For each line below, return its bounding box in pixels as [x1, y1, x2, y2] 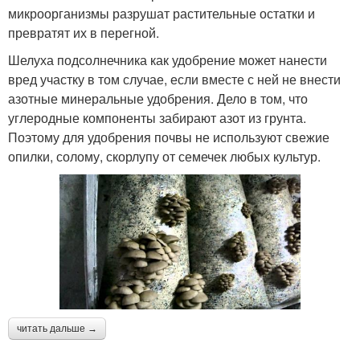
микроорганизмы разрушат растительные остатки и [8, 3, 315, 22]
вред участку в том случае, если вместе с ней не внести [8, 69, 341, 88]
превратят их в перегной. [8, 22, 159, 42]
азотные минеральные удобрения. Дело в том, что [8, 88, 308, 108]
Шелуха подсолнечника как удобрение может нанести [8, 50, 327, 69]
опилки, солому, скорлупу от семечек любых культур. [8, 146, 321, 166]
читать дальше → [17, 323, 97, 335]
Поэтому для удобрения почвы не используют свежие [8, 127, 329, 146]
